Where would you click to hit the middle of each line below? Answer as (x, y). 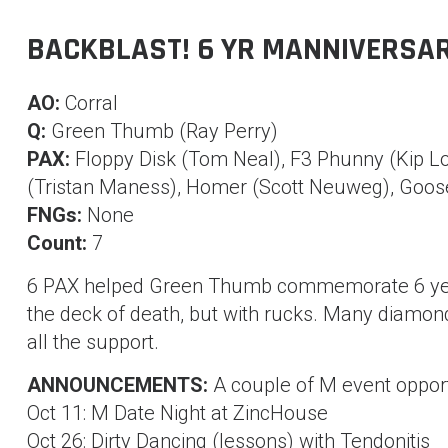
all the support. (92, 342)
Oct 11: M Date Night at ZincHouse (177, 413)
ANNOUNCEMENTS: (117, 385)
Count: (56, 243)
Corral (88, 103)
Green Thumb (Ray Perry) (161, 131)
